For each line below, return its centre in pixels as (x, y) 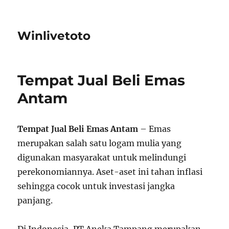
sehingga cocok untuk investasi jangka (96, 186)
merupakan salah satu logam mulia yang (100, 143)
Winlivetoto (54, 36)
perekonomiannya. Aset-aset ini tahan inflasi (110, 172)
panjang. (35, 200)
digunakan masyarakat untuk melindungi (102, 157)
